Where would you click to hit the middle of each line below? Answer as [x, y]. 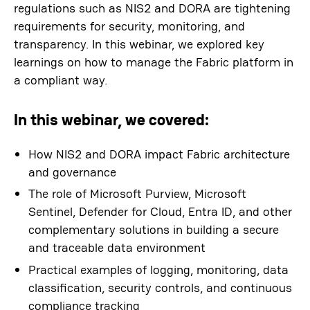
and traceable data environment [117, 248]
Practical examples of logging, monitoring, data [158, 269]
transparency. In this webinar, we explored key [139, 44]
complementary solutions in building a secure [153, 230]
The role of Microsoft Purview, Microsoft [137, 194]
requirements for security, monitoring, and [129, 26]
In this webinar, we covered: [111, 120]
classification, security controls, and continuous [160, 287]
